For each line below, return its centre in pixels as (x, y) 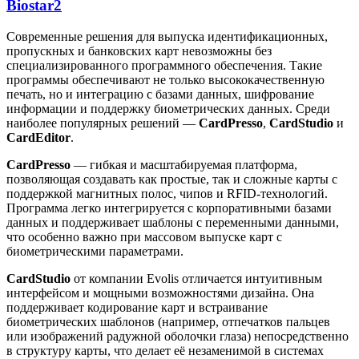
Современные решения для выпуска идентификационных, (167, 36)
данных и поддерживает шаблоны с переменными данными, (173, 222)
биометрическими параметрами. (95, 251)
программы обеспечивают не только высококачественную (165, 79)
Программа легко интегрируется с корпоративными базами (169, 208)
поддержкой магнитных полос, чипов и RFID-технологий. (167, 193)
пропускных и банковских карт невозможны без (139, 50)
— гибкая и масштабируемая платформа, (184, 164)
